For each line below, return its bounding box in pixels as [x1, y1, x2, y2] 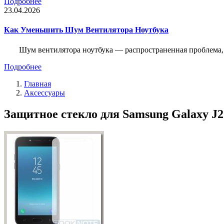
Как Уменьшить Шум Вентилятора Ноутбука [4, 25, 168, 34]
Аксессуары [24, 88, 65, 97]
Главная [24, 79, 51, 88]
